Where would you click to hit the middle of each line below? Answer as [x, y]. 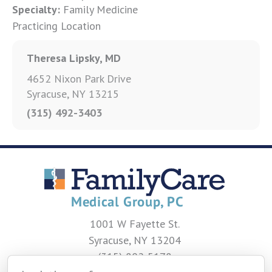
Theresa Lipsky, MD [74, 58]
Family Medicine [99, 9]
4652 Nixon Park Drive [79, 78]
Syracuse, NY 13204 [134, 240]
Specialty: [36, 9]
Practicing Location [56, 25]
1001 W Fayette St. [134, 224]
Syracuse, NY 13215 [73, 93]
